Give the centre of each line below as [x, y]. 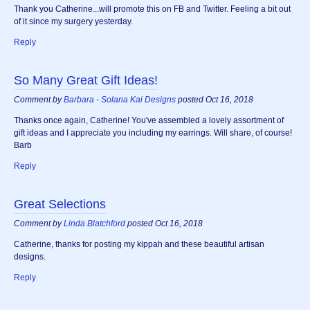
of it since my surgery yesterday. [73, 22]
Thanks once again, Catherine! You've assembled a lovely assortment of [149, 121]
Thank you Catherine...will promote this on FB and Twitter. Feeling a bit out [152, 9]
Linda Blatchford [94, 224]
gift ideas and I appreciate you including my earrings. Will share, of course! [153, 133]
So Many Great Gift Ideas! [86, 81]
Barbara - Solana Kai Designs [120, 100]
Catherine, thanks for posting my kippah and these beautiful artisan [139, 245]
